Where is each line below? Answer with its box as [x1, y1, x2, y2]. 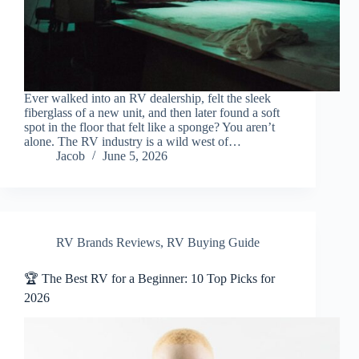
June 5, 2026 [103, 149, 167, 163]
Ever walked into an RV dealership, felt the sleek [24, 91, 271, 106]
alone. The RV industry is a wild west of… [24, 135, 241, 149]
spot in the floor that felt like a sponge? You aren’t [24, 120, 275, 135]
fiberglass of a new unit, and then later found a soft [24, 106, 280, 120]
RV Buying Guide [167, 236, 260, 250]
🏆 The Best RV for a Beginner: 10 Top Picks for [24, 272, 275, 286]
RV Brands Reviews [56, 236, 160, 250]
